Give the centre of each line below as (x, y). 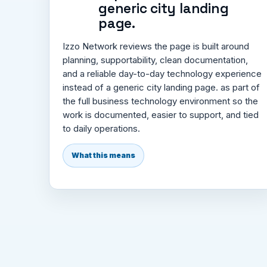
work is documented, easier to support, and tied (161, 114)
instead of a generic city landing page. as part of (161, 87)
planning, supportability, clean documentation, (155, 60)
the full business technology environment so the (160, 101)
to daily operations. (101, 128)
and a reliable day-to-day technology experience (162, 73)
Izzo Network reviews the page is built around (156, 46)
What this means (103, 155)
